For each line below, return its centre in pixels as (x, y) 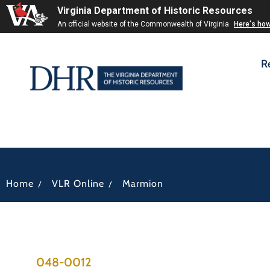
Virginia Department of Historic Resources (155, 11)
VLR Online (78, 184)
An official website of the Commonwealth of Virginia (144, 24)
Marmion (143, 184)
